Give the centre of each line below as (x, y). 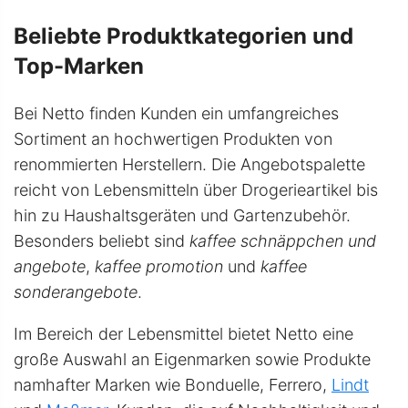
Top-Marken (79, 66)
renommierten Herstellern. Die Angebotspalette (189, 165)
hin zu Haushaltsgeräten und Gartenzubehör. (182, 216)
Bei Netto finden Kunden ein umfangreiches (176, 114)
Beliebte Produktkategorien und (184, 36)
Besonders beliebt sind (102, 241)
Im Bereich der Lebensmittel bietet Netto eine (184, 334)
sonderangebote (76, 292)
